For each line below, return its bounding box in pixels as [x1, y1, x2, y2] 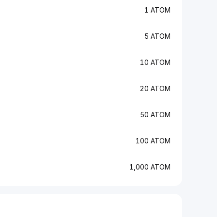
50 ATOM [140, 110, 170, 119]
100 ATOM [136, 137, 170, 145]
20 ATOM [139, 84, 170, 93]
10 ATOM [140, 58, 170, 66]
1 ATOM [144, 6, 170, 14]
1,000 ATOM [129, 163, 170, 171]
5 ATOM [144, 32, 170, 40]
